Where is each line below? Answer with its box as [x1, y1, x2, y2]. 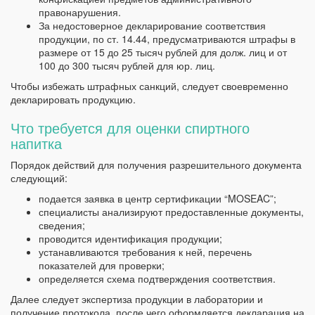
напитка [11, 133, 62, 154]
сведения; [39, 218, 85, 233]
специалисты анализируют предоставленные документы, [39, 205, 304, 219]
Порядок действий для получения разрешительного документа [11, 157, 302, 172]
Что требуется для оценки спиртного [11, 117, 250, 139]
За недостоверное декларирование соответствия [39, 18, 266, 33]
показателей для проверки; [39, 258, 165, 273]
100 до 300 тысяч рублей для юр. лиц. [39, 58, 215, 73]
